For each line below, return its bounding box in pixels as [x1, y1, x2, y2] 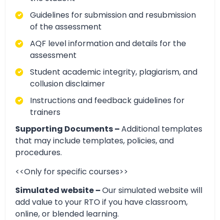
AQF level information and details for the [30, 38, 186, 50]
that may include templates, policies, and [15, 135, 174, 147]
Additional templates [121, 123, 202, 135]
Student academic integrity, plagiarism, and [30, 66, 197, 78]
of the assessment [30, 21, 102, 33]
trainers [30, 107, 60, 118]
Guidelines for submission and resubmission [30, 9, 196, 21]
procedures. [15, 147, 62, 159]
